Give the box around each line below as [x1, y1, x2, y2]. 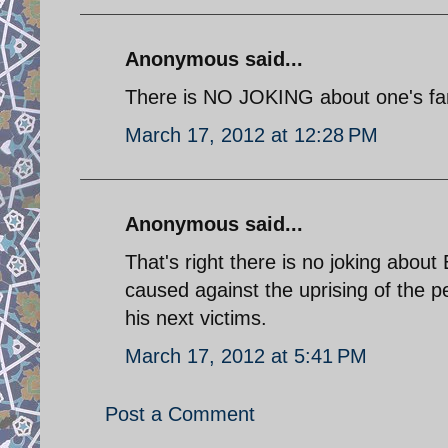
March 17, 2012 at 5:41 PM [125, 344, 367, 367]
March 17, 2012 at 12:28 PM [125, 123, 378, 146]
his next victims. [125, 306, 267, 329]
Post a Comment [105, 402, 255, 425]
